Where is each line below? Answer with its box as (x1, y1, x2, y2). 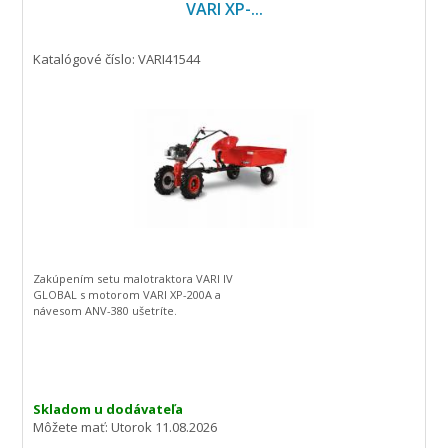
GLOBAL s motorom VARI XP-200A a (33, 287, 222, 302)
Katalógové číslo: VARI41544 (33, 50, 201, 68)
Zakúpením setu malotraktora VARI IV (33, 271, 234, 286)
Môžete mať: (33, 418, 112, 436)
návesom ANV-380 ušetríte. (33, 303, 178, 318)
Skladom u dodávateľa (33, 400, 184, 418)
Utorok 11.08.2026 (111, 418, 218, 436)
